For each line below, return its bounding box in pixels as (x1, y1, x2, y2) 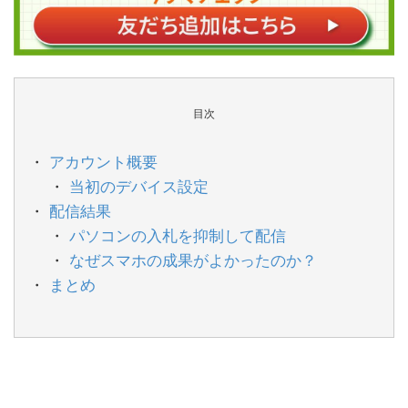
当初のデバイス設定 (69, 173, 209, 197)
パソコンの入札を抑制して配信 (69, 222, 287, 246)
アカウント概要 (49, 148, 158, 172)
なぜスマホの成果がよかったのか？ (69, 247, 318, 270)
